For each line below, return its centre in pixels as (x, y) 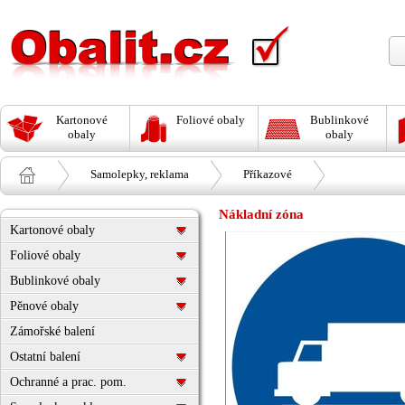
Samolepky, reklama (140, 174)
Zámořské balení (52, 331)
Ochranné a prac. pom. (68, 382)
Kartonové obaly (52, 230)
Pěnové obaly (44, 306)
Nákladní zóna (261, 214)
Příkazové (268, 174)
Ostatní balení (45, 357)
